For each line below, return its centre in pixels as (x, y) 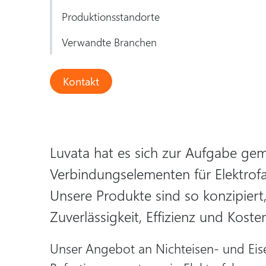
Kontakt (81, 81)
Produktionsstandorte (111, 16)
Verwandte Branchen (109, 42)
